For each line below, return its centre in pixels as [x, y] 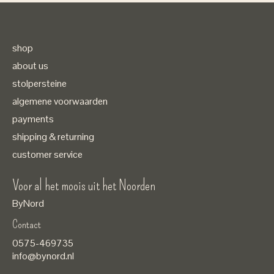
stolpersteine [39, 84]
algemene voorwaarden [60, 102]
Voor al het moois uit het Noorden [84, 186]
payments [33, 119]
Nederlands [202, 226]
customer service [47, 155]
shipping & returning [53, 137]
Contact [27, 224]
